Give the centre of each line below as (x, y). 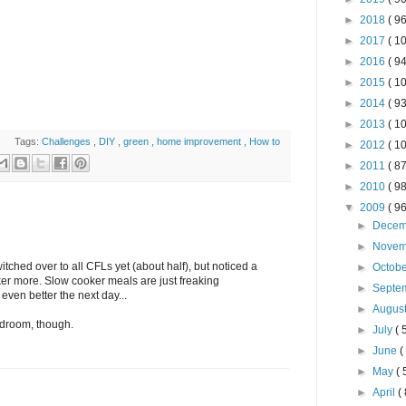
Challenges (68, 141)
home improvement (201, 141)
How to (265, 141)
